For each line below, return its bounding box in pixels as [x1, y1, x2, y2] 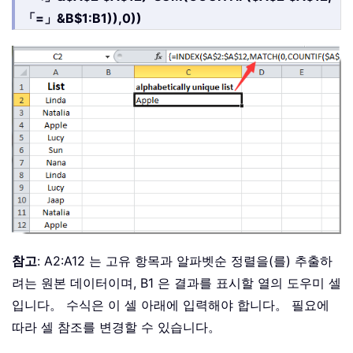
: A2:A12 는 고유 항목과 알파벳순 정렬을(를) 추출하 [37, 253, 333, 269]
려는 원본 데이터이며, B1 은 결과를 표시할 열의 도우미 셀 [12, 275, 341, 292]
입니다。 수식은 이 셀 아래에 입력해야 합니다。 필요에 [12, 297, 329, 314]
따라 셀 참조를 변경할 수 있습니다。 [12, 319, 221, 336]
